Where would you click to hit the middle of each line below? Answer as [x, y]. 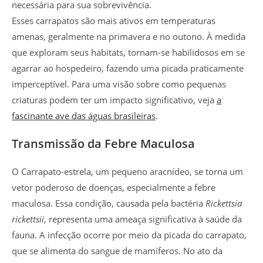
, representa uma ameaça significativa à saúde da [143, 219]
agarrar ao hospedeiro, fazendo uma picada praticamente [128, 68]
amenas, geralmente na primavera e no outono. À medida [129, 36]
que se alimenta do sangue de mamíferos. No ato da [117, 250]
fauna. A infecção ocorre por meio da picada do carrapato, [129, 235]
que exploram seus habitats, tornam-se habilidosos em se [128, 52]
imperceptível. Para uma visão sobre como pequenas [119, 84]
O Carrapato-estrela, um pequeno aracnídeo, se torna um [127, 171]
